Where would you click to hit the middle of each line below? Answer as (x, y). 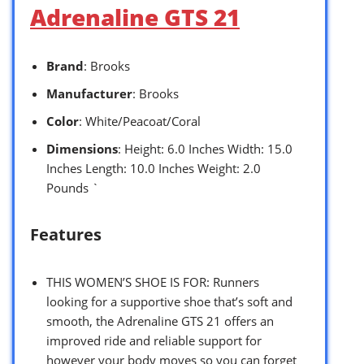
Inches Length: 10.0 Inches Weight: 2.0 (154, 168)
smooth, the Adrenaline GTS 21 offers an (160, 321)
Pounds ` (73, 187)
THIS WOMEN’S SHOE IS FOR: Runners (153, 282)
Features (66, 234)
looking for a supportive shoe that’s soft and (169, 301)
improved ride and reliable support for (154, 340)
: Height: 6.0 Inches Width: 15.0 (205, 148)
